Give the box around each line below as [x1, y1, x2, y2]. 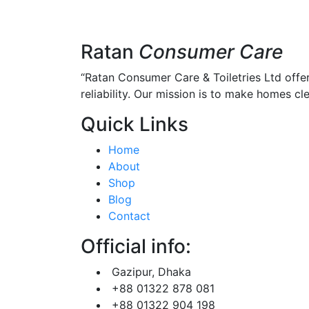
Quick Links [81, 112, 188, 136]
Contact [108, 208, 150, 223]
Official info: [81, 234, 191, 258]
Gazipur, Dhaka [112, 264, 191, 279]
